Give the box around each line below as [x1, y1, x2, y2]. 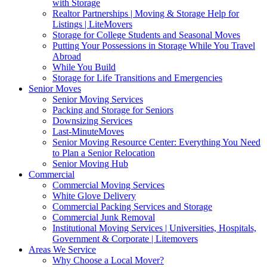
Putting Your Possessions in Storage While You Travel [52, 41, 255, 51]
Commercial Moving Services [52, 180, 164, 190]
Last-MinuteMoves [52, 126, 124, 136]
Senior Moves [29, 83, 81, 94]
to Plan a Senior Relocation [52, 148, 155, 158]
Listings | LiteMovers [52, 19, 132, 29]
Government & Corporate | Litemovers [52, 234, 198, 244]
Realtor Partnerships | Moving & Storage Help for [52, 8, 239, 18]
